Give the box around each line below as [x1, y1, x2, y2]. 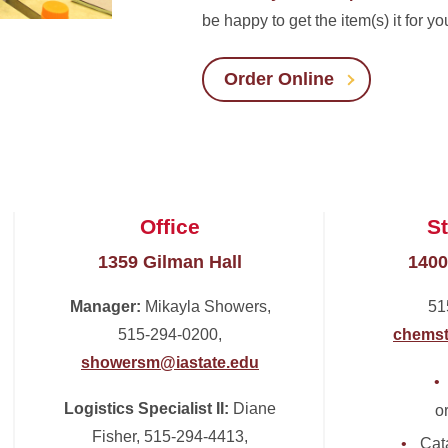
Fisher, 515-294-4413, [92, 428, 248, 445]
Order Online [224, 69, 335, 89]
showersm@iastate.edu [81, 354, 259, 371]
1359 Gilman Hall [98, 252, 242, 272]
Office [140, 215, 200, 238]
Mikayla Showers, [140, 298, 271, 315]
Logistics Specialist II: [64, 400, 229, 417]
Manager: [69, 298, 141, 315]
